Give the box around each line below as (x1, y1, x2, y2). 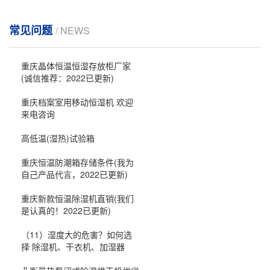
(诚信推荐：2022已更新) (21, 71, 114, 84)
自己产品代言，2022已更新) (21, 168, 128, 180)
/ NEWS (55, 23, 90, 37)
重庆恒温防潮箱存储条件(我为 (21, 155, 134, 168)
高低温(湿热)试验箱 (21, 131, 95, 144)
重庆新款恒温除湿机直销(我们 (21, 192, 134, 204)
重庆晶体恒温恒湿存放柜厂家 (21, 59, 131, 72)
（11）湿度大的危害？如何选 (21, 228, 132, 240)
